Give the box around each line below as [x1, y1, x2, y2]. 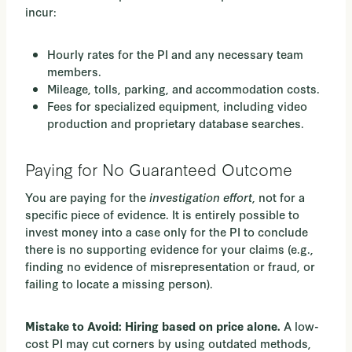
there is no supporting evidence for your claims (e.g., [25, 240, 313, 258]
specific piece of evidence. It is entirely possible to [25, 206, 299, 223]
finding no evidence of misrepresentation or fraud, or [25, 258, 315, 275]
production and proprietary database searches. [47, 115, 304, 132]
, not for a [252, 189, 305, 206]
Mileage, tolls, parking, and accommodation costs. [47, 80, 320, 97]
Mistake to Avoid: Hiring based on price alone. [25, 318, 280, 335]
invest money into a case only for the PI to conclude [25, 223, 308, 240]
